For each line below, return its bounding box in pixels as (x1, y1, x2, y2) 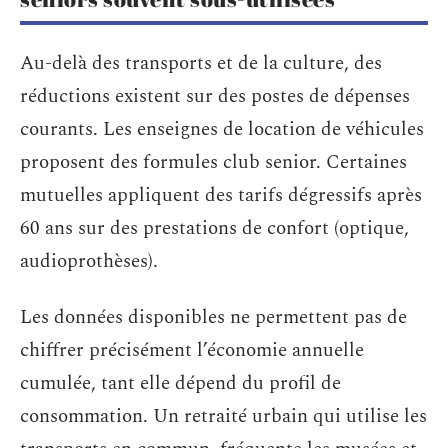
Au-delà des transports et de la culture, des (20, 49, 382, 79)
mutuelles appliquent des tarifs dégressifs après (20, 181, 422, 211)
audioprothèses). (20, 247, 158, 277)
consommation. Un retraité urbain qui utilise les (20, 401, 427, 431)
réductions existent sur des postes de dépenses (20, 82, 410, 112)
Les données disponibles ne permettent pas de (20, 302, 407, 332)
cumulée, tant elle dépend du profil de (20, 368, 341, 398)
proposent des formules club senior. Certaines (20, 148, 407, 178)
